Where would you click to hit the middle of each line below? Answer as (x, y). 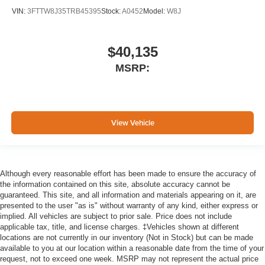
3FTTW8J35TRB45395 (64, 11)
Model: (155, 11)
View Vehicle (132, 122)
